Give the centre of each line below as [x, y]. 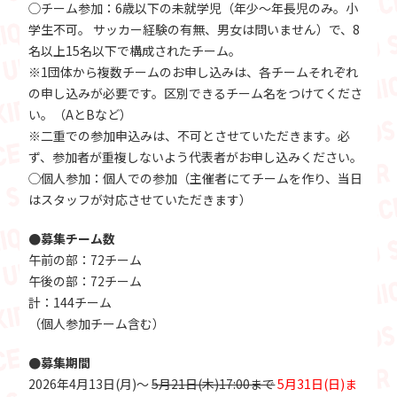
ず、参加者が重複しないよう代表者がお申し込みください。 [196, 157]
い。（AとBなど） [81, 115]
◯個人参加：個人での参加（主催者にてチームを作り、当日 [196, 179]
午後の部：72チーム [86, 281]
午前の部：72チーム [86, 260]
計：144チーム [70, 303]
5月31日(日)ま [318, 384]
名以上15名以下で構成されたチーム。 [135, 51]
